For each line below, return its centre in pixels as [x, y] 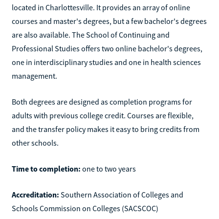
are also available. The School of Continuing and [91, 34]
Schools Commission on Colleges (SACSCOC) [85, 208]
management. [34, 76]
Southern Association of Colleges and [121, 194]
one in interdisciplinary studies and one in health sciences [106, 62]
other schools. [35, 142]
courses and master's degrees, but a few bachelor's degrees [109, 21]
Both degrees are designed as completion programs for [102, 101]
